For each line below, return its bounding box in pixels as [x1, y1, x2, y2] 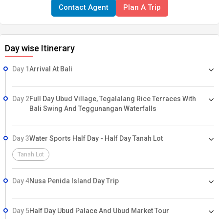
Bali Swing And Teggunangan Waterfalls [29, 105, 156, 112]
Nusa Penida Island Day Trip [29, 177, 119, 185]
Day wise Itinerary [5, 43, 75, 53]
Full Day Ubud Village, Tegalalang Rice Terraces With [29, 95, 196, 103]
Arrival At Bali [29, 65, 72, 73]
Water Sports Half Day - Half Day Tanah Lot [29, 134, 163, 142]
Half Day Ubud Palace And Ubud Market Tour [29, 207, 169, 215]
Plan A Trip [123, 3, 161, 12]
